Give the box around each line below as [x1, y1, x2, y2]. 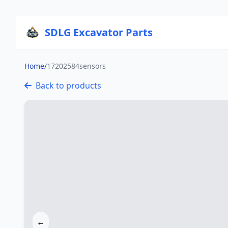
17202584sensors [47, 61, 106, 71]
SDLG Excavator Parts [45, 25, 153, 39]
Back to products [36, 80, 101, 91]
